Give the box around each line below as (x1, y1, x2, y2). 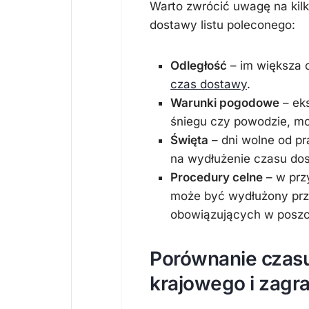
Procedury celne (170, 170, 263, 184)
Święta (170, 133, 208, 147)
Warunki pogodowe (170, 96, 279, 110)
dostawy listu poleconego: (150, 18, 295, 32)
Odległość (170, 59, 227, 72)
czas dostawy (170, 77, 247, 91)
